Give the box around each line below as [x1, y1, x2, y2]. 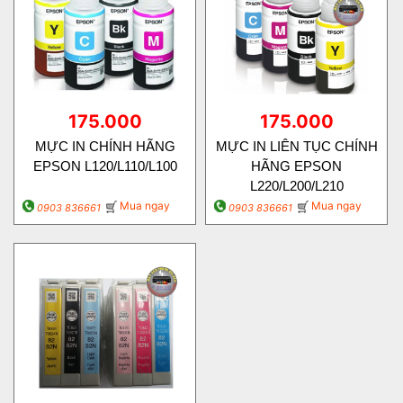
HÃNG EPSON [251, 157, 342, 174]
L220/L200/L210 [249, 177, 344, 193]
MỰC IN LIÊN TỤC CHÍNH [215, 138, 378, 154]
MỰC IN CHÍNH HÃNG [34, 138, 175, 154]
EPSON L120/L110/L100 [32, 157, 177, 174]
